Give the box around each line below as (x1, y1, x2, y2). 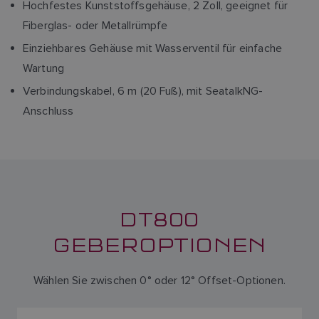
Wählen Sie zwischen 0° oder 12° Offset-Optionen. (33, 273, 286, 287)
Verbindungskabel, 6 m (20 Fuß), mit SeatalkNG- (23, 84, 263, 98)
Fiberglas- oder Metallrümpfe (23, 19, 168, 32)
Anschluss (23, 104, 74, 117)
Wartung (23, 61, 65, 75)
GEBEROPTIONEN (53, 230, 266, 257)
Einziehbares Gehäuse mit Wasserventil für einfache (23, 41, 283, 55)
